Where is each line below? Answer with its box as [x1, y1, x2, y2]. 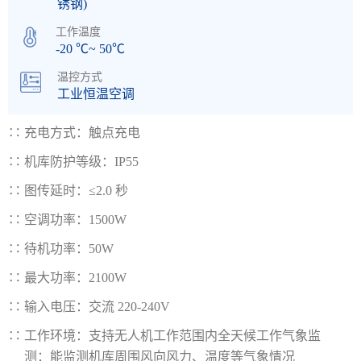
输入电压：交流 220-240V [24, 299, 170, 313]
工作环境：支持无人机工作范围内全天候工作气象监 [24, 328, 321, 342]
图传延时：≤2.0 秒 [24, 183, 128, 197]
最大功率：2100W [24, 270, 127, 284]
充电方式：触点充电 [24, 125, 140, 139]
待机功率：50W [24, 241, 114, 255]
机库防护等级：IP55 [24, 154, 139, 168]
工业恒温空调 [57, 86, 135, 101]
